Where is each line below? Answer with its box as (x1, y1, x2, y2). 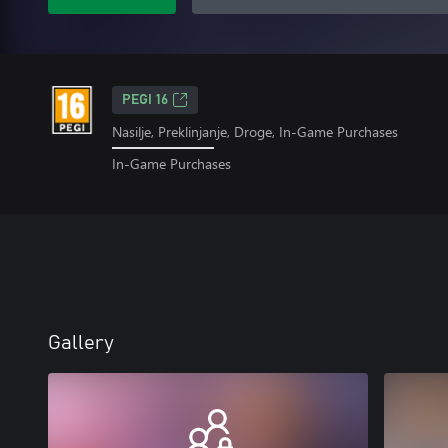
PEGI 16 (122, 93, 168, 107)
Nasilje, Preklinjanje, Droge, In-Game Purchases (112, 122, 398, 141)
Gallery (48, 332, 114, 353)
